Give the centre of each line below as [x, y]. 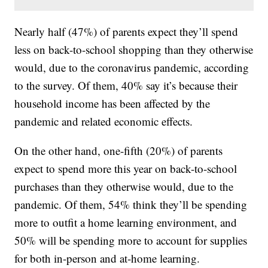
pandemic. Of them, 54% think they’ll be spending [131, 205]
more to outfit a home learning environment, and [126, 223]
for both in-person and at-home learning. [107, 258]
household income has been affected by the [112, 103]
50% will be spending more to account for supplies [131, 240]
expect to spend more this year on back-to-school [126, 169]
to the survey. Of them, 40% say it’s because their [126, 86]
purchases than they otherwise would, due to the [124, 187]
